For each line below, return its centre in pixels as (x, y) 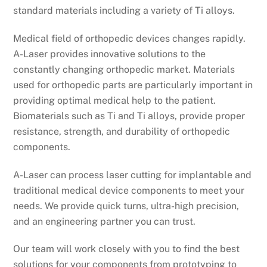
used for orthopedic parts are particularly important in (133, 85)
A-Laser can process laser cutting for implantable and (133, 175)
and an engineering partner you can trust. (105, 221)
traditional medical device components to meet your (129, 190)
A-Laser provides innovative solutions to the (110, 54)
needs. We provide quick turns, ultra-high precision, (126, 206)
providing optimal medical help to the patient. (115, 100)
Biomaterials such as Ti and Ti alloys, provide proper (129, 116)
